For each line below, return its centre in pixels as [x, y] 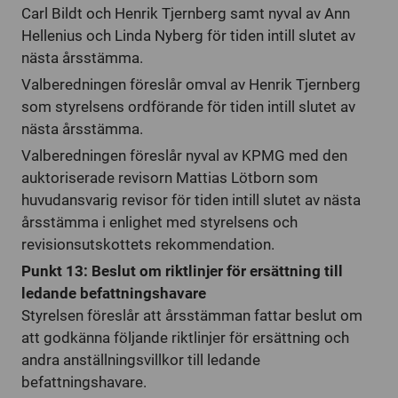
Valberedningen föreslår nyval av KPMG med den [184, 155]
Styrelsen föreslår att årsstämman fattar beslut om [192, 315]
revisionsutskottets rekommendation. [148, 244]
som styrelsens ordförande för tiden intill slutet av [188, 107]
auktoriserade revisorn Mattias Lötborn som [170, 178]
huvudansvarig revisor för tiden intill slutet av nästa [191, 200]
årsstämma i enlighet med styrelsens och [159, 222]
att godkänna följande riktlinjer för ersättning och [185, 338]
